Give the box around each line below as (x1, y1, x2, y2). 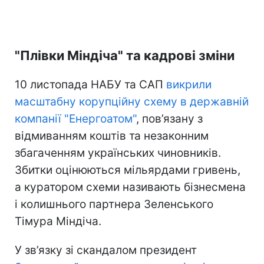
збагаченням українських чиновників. (15, 146, 221, 160)
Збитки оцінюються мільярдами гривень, (15, 163, 240, 177)
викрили (166, 77, 212, 91)
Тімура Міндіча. (15, 214, 101, 228)
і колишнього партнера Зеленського (15, 197, 213, 211)
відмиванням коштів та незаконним (15, 128, 209, 143)
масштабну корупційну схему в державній (15, 94, 249, 108)
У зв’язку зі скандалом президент (15, 243, 197, 257)
